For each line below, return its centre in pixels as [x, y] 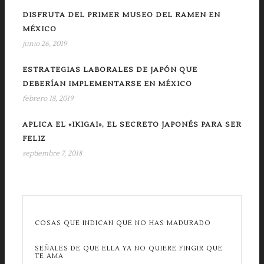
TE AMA [49, 256]
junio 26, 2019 [44, 44]
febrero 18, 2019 [48, 99]
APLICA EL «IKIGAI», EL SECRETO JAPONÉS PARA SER [132, 125]
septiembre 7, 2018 [52, 154]
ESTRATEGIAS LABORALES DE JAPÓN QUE [110, 70]
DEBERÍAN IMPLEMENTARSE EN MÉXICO [107, 84]
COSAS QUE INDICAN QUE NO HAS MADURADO [123, 223]
